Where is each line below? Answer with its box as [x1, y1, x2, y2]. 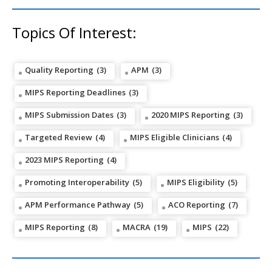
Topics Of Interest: [12, 22, 137, 43]
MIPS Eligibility [167, 177, 225, 188]
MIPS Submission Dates [25, 109, 114, 121]
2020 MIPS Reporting [151, 109, 230, 121]
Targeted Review [25, 132, 92, 143]
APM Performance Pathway [25, 199, 131, 211]
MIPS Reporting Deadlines [25, 87, 126, 98]
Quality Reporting [25, 64, 93, 76]
